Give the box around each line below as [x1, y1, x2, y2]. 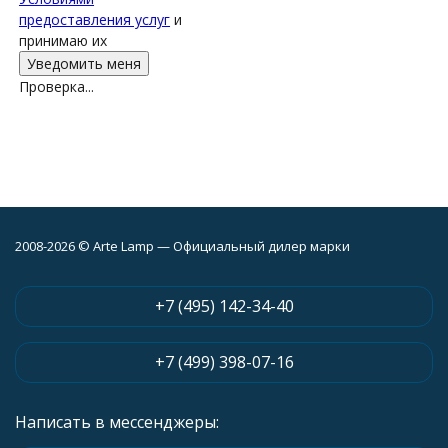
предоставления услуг [19, 10, 170, 29]
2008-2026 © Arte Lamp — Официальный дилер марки [15, 237, 350, 255]
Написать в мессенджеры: [15, 411, 219, 433]
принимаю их [19, 31, 107, 50]
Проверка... [19, 77, 94, 96]
